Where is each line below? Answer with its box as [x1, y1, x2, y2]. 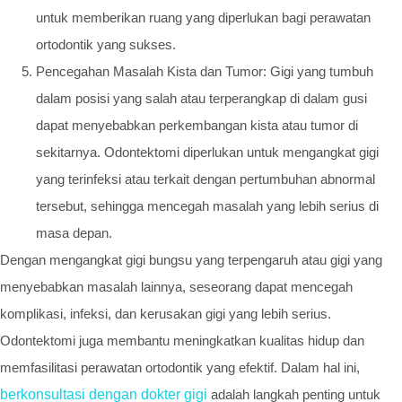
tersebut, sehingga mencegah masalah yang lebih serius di [36, 197, 379, 214]
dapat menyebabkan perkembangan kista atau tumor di [36, 117, 358, 133]
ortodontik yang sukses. [36, 36, 176, 52]
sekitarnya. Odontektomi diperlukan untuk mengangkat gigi [36, 144, 379, 160]
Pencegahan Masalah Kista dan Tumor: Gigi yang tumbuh [36, 63, 373, 79]
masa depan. [36, 224, 112, 240]
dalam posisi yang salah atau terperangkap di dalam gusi [36, 90, 367, 106]
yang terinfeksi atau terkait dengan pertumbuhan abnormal [36, 170, 375, 187]
